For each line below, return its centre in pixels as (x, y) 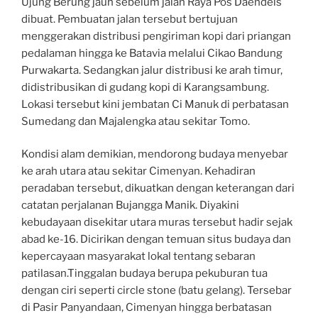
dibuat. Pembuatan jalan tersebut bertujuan (130, 19)
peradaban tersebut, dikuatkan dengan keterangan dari (158, 188)
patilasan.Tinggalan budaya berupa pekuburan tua (144, 274)
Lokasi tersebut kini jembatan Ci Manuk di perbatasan (155, 104)
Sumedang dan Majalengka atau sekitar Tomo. (136, 121)
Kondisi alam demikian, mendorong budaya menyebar (155, 154)
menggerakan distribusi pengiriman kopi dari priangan (156, 36)
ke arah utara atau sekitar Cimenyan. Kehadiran (138, 171)
